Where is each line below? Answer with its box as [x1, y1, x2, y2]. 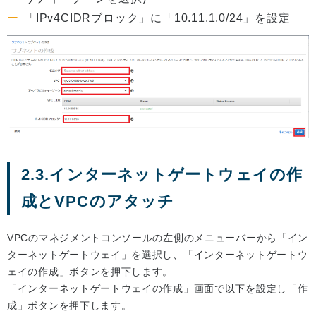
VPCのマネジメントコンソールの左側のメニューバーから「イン [7, 231, 308, 243]
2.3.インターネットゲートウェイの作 [21, 165, 303, 183]
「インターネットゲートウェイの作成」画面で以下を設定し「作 [7, 282, 308, 294]
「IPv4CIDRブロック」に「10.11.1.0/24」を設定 [24, 11, 291, 24]
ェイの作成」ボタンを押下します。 [7, 265, 174, 277]
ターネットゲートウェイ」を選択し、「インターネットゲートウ [7, 248, 308, 260]
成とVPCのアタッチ [21, 192, 174, 210]
